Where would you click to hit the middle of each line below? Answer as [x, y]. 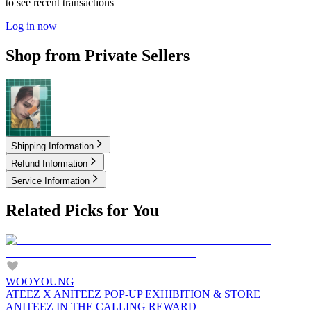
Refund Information [49, 163]
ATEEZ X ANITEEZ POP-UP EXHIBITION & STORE [133, 294]
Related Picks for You [82, 211]
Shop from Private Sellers [98, 55]
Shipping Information [52, 146]
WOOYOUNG [40, 282]
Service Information [50, 180]
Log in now [31, 26]
